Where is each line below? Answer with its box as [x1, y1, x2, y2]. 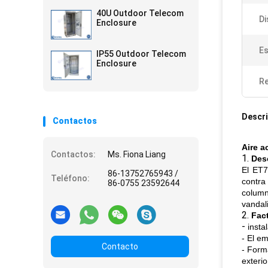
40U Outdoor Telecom [96, 8, 184, 18]
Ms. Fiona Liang [108, 150, 166, 159]
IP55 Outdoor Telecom [96, 49, 186, 59]
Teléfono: [51, 173, 90, 183]
